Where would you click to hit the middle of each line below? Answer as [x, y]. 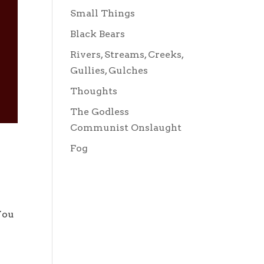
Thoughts [94, 91]
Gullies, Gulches [109, 70]
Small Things [103, 13]
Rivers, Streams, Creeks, [127, 55]
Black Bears [98, 34]
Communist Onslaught [126, 128]
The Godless [100, 112]
